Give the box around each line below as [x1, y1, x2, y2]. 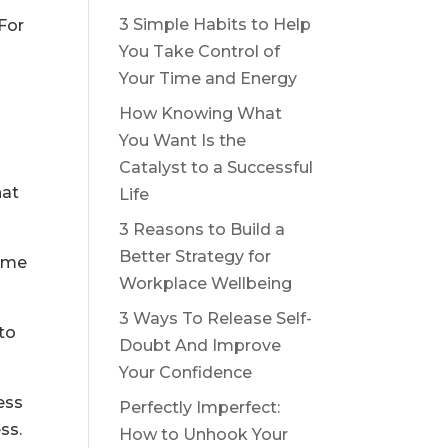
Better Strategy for [119, 247, 272, 266]
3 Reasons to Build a [119, 220, 286, 239]
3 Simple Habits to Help [119, 15, 312, 34]
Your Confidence [119, 363, 253, 382]
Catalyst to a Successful [119, 158, 314, 177]
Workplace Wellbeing [119, 274, 293, 293]
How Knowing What [119, 104, 283, 123]
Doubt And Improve [119, 336, 282, 355]
